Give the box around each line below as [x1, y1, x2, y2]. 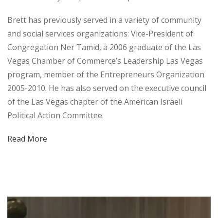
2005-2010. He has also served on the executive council [7, 83, 206, 94]
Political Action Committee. [7, 110, 104, 121]
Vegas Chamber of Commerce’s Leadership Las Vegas [7, 55, 203, 67]
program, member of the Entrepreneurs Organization [7, 69, 204, 80]
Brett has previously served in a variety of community [7, 15, 201, 26]
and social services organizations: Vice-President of [7, 28, 193, 39]
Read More [7, 133, 47, 145]
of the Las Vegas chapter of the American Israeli [7, 96, 182, 108]
